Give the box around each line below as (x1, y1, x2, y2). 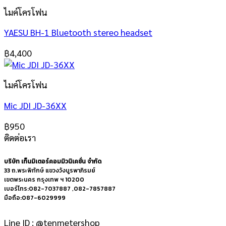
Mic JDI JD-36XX (4, 99, 67, 111)
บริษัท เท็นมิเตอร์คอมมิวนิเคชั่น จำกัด (4, 157, 101, 166)
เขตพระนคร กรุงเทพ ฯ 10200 (4, 175, 84, 185)
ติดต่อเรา (4, 131, 36, 143)
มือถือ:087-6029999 (4, 193, 66, 203)
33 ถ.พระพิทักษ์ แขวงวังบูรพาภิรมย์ (4, 166, 95, 176)
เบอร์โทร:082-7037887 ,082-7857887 (4, 184, 116, 194)
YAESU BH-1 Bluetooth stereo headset (4, 26, 152, 38)
